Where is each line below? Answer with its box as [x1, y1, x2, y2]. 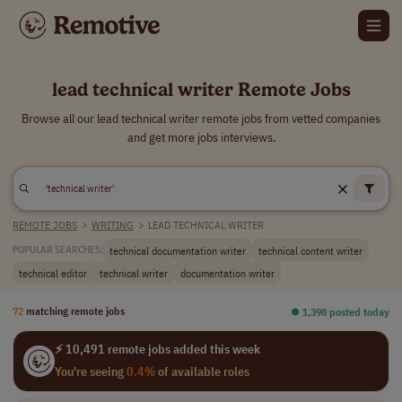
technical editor [19, 265, 87, 280]
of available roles [154, 363, 249, 380]
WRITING [91, 218, 134, 232]
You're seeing [54, 363, 127, 380]
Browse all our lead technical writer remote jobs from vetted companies [22, 110, 380, 127]
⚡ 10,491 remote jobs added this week [54, 341, 260, 357]
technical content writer [258, 242, 363, 258]
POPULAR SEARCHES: [13, 243, 103, 256]
